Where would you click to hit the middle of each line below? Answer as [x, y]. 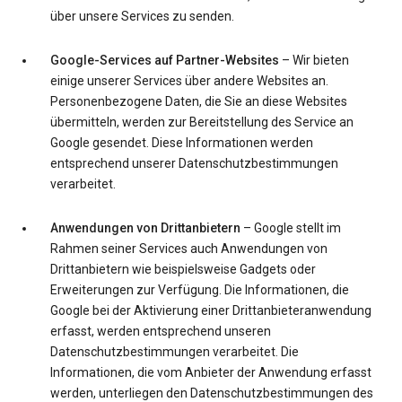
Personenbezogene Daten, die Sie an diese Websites [199, 101]
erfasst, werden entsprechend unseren [161, 331]
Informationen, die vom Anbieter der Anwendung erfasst [211, 372]
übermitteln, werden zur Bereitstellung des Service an [202, 122]
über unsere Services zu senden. [142, 16]
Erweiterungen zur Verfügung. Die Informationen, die [200, 290]
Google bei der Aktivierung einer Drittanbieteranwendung [211, 310]
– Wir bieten [314, 60]
